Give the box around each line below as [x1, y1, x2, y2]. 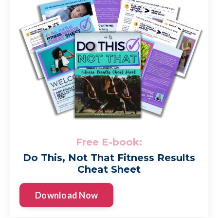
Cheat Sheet [77, 163, 141, 176]
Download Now [35, 189, 98, 200]
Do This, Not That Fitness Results [23, 152, 195, 164]
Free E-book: [76, 136, 142, 148]
